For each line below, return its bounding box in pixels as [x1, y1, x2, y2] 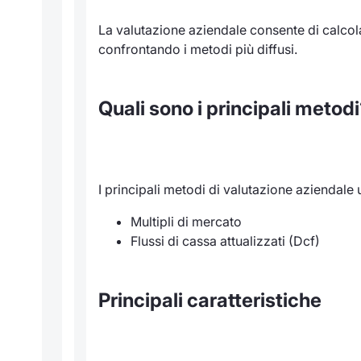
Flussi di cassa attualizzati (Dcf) [131, 232, 320, 249]
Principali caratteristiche [98, 288, 322, 312]
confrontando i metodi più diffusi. [98, 40, 297, 57]
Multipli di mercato [131, 213, 242, 230]
